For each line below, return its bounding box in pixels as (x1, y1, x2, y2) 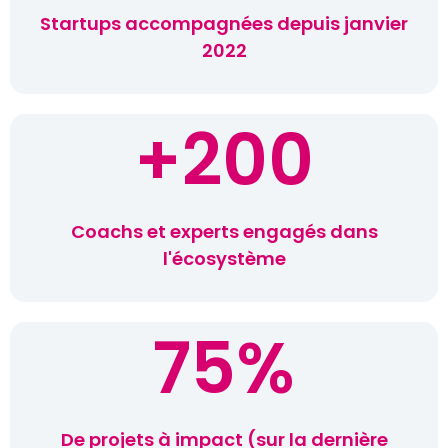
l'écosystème (162, 246, 286, 272)
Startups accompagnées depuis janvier (40, 11, 408, 37)
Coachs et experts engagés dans (70, 219, 378, 245)
